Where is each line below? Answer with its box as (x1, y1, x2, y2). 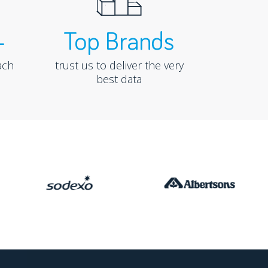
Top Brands (63, 30, 175, 56)
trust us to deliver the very (54, 58, 184, 73)
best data (96, 72, 142, 87)
